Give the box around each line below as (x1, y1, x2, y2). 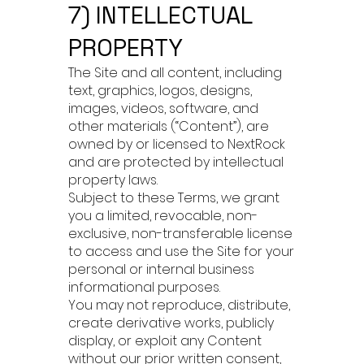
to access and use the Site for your (68, 242, 294, 261)
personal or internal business (68, 260, 254, 279)
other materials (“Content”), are (68, 117, 269, 136)
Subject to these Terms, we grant (68, 188, 279, 207)
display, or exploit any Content (68, 331, 262, 350)
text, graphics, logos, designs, (68, 81, 252, 100)
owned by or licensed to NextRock (68, 135, 285, 154)
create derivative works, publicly (68, 314, 274, 332)
